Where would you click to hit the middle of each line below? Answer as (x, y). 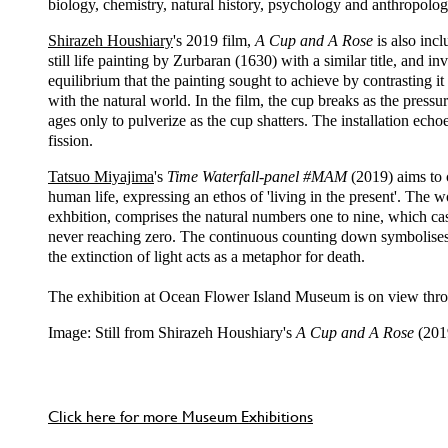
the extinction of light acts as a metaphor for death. (206, 257)
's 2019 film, (214, 41)
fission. (70, 141)
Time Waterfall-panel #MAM (259, 177)
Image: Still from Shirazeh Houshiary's (172, 333)
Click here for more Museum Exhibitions (180, 416)
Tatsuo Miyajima (101, 177)
